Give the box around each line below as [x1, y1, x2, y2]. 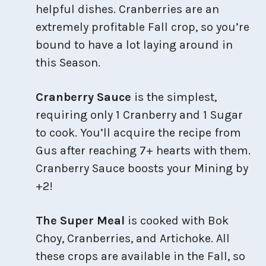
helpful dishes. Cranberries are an [36, 2, 219, 16]
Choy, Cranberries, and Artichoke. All [36, 231, 230, 245]
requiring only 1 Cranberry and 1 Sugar [36, 107, 243, 122]
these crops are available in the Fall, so [36, 249, 245, 263]
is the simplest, [131, 90, 217, 104]
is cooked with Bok [125, 213, 229, 227]
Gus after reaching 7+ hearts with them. [36, 143, 251, 157]
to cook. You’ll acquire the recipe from [36, 125, 241, 140]
